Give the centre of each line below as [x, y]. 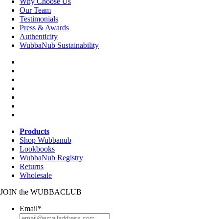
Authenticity [39, 37]
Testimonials [39, 19]
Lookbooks [37, 149]
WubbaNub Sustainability [59, 45]
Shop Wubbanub [45, 140]
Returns [32, 167]
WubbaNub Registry [51, 158]
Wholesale [36, 175]
